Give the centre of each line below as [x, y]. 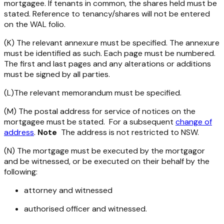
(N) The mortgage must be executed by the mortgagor [104, 151]
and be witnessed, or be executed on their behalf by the [107, 161]
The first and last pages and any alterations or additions [107, 64]
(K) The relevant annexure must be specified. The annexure [112, 43]
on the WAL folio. [35, 24]
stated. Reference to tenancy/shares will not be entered [107, 14]
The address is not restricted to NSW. [128, 132]
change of [194, 122]
